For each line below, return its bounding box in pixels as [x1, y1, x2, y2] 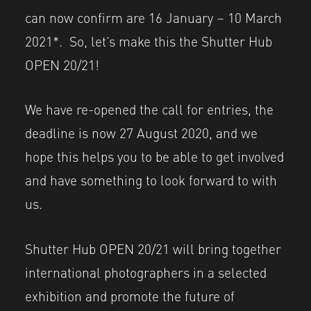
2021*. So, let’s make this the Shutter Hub [25, 29, 272, 51]
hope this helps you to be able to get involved [25, 145, 284, 167]
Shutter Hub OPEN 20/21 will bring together [25, 237, 281, 258]
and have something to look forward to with [25, 169, 277, 190]
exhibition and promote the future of [25, 284, 235, 305]
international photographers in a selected [25, 260, 267, 282]
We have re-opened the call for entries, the [25, 98, 274, 119]
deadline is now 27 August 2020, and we [25, 121, 258, 143]
